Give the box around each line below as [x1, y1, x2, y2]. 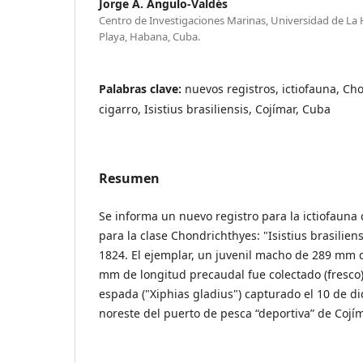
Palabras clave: [99, 80, 185, 96]
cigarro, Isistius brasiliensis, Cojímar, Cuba [99, 100, 331, 117]
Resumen [99, 169, 160, 187]
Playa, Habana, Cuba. [99, 28, 200, 44]
